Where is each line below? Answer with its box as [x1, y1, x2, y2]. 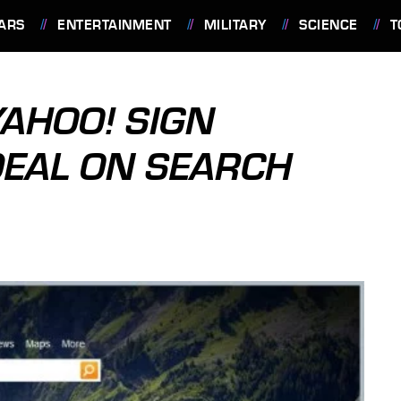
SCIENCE [299, 17, 358, 33]
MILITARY [203, 17, 267, 33]
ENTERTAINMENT [57, 17, 172, 33]
